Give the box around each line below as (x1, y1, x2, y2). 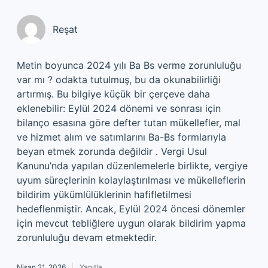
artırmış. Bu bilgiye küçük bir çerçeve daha (17, 88, 210, 100)
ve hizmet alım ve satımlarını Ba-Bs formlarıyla (17, 131, 226, 143)
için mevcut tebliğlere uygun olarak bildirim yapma (17, 217, 246, 229)
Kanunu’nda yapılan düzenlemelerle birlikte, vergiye (17, 160, 248, 172)
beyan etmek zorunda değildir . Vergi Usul (17, 145, 207, 157)
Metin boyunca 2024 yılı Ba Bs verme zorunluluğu (17, 59, 241, 71)
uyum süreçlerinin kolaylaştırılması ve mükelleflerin (17, 174, 245, 186)
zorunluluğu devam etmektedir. (17, 232, 157, 243)
